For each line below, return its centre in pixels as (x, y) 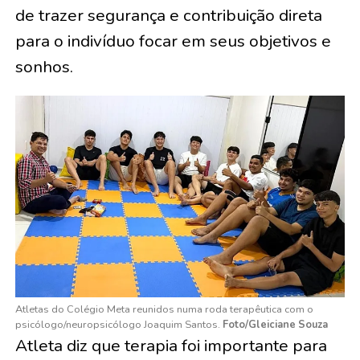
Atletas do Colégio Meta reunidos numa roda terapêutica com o (164, 309)
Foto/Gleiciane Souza (275, 324)
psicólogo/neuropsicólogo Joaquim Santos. (119, 324)
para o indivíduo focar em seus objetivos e (173, 41)
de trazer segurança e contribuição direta (168, 15)
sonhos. (44, 66)
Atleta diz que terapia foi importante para (171, 345)
